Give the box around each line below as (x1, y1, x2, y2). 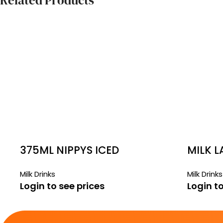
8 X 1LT (187, 157, 220, 172)
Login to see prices (20, 180, 105, 192)
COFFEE (20, 157, 58, 172)
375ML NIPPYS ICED (20, 143, 119, 157)
